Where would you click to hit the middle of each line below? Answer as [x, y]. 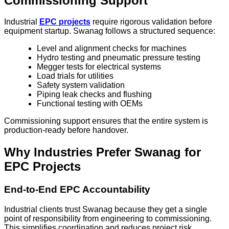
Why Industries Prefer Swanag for [102, 152]
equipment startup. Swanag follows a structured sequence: [110, 31]
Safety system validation [81, 85]
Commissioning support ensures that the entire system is [106, 121]
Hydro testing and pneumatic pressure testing [119, 58]
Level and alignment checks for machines [112, 49]
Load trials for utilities [75, 76]
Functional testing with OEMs [90, 104]
